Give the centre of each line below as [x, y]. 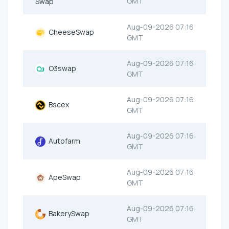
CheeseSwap [70, 32]
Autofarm [63, 141]
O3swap [61, 68]
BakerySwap [67, 214]
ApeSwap [63, 177]
